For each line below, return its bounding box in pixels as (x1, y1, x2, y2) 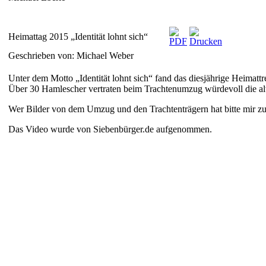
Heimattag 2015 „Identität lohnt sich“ (8, 31, 148, 42)
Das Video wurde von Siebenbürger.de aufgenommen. (8, 123, 212, 134)
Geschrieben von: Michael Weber (8, 50, 136, 61)
